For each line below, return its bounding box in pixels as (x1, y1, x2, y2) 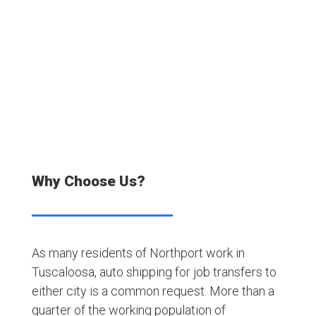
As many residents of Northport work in (31, 245, 245, 260)
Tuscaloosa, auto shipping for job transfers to (31, 264, 276, 279)
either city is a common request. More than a (31, 283, 274, 298)
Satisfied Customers (82, 39, 233, 59)
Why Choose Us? (31, 172, 145, 190)
